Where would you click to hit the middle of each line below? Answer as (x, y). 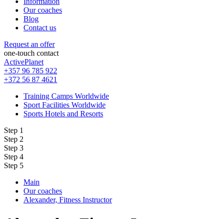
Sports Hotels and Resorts (63, 113)
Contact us (40, 27)
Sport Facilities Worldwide (65, 105)
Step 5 (14, 165)
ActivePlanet (24, 62)
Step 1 (14, 130)
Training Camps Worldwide (66, 96)
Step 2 (14, 139)
